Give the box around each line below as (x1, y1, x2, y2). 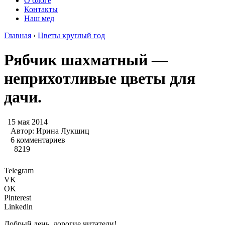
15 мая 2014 (8, 117, 48, 126)
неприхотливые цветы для (4, 69, 195, 88)
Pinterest (4, 193, 31, 202)
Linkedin (4, 202, 33, 211)
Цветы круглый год (38, 31, 105, 40)
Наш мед (24, 14, 54, 23)
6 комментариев (11, 135, 65, 144)
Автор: (11, 126, 36, 135)
